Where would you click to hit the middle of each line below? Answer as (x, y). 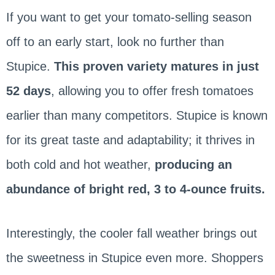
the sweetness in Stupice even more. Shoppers (134, 258)
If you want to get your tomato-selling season (129, 17)
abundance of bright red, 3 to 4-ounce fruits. (135, 189)
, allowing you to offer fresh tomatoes (152, 91)
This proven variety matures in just (156, 67)
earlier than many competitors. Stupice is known (137, 116)
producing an (193, 165)
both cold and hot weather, (80, 165)
